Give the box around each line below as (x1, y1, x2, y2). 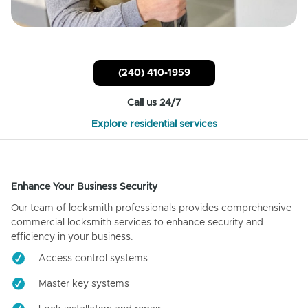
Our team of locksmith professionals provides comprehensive (11, 203, 291, 213)
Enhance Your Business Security (11, 181, 157, 192)
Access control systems (38, 253, 148, 263)
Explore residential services (91, 119, 217, 129)
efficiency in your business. (11, 232, 133, 242)
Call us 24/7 (127, 98, 181, 108)
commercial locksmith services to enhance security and (11, 217, 263, 228)
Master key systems (38, 278, 129, 289)
